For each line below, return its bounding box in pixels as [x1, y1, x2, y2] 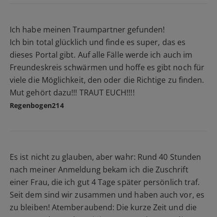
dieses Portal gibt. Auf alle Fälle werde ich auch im [10, 49, 193, 60]
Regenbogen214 [10, 100, 64, 110]
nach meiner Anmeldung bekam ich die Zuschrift [10, 164, 188, 175]
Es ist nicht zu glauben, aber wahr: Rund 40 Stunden [10, 151, 201, 162]
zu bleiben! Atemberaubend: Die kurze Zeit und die [10, 201, 197, 213]
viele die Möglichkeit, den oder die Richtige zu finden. [10, 74, 204, 85]
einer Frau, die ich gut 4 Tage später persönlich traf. [10, 176, 200, 187]
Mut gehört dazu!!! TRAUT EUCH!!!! [10, 87, 135, 98]
